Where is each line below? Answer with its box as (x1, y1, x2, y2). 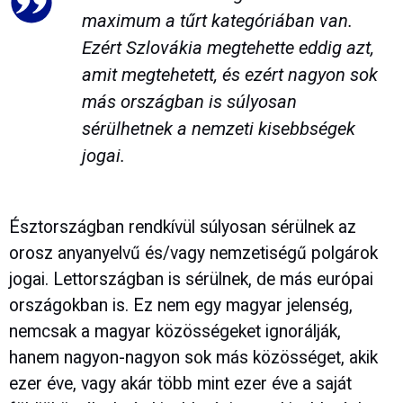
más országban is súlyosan (81, 90, 297, 112)
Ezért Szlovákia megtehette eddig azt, (81, 36, 374, 58)
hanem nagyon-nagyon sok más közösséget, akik (9, 347, 378, 369)
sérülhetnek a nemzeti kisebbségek (81, 117, 355, 139)
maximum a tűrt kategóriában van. (81, 9, 353, 31)
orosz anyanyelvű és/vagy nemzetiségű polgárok (9, 243, 378, 264)
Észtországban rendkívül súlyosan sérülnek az (9, 217, 356, 238)
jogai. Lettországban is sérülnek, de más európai (9, 269, 373, 291)
